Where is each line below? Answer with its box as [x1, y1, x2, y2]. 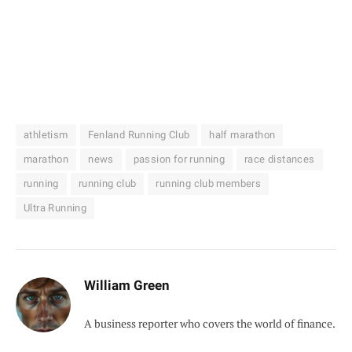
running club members [156, 178, 262, 190]
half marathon [209, 129, 276, 141]
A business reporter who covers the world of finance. [84, 316, 335, 332]
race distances [244, 153, 315, 166]
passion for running [133, 153, 225, 166]
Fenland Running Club [87, 129, 190, 141]
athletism [24, 129, 68, 141]
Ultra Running [24, 202, 87, 214]
